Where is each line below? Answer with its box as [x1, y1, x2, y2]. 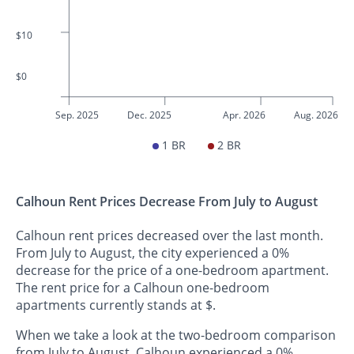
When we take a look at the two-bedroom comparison [16, 326, 336, 345]
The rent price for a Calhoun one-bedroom [16, 279, 269, 297]
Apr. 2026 [222, 107, 265, 122]
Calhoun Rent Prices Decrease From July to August [16, 193, 318, 211]
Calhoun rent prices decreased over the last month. [16, 227, 323, 245]
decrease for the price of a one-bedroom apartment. [16, 262, 329, 280]
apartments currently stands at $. [16, 296, 216, 314]
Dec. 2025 [127, 107, 172, 122]
